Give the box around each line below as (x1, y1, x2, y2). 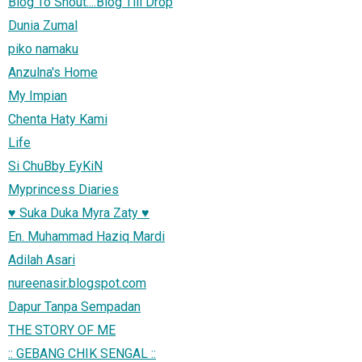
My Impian (8, 87, 67, 103)
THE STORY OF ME (8, 322, 116, 338)
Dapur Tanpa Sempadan (8, 298, 141, 314)
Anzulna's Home (8, 64, 98, 80)
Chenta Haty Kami (8, 111, 107, 127)
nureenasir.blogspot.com (8, 275, 146, 291)
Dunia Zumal (8, 17, 78, 33)
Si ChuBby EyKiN (8, 158, 103, 174)
